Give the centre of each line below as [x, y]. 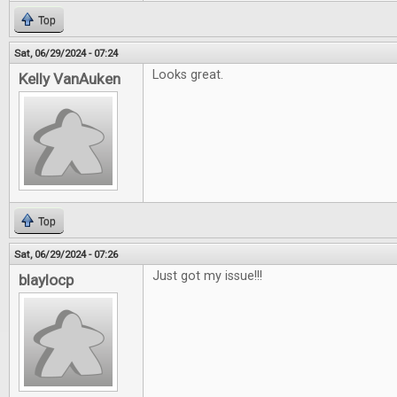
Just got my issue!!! [209, 276]
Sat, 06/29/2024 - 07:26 [66, 254]
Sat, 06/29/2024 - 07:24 [66, 53]
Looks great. [188, 75]
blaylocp [46, 280]
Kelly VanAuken [70, 79]
